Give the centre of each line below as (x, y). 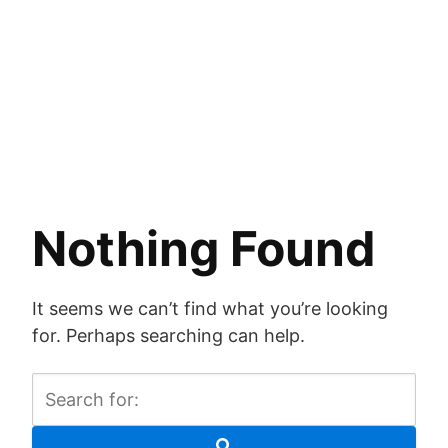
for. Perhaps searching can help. (168, 335)
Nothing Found (204, 248)
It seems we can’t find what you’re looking (210, 308)
